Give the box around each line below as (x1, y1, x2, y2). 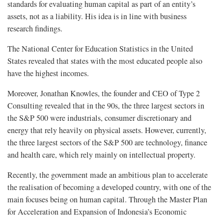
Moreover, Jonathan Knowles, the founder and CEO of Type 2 (7, 87, 200, 99)
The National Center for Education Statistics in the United (7, 43, 193, 54)
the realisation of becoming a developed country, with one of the (7, 181, 211, 192)
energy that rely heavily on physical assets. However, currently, (7, 124, 206, 136)
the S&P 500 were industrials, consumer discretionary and (7, 112, 192, 123)
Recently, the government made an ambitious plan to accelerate (7, 169, 208, 180)
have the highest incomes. (7, 67, 89, 79)
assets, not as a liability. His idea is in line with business (7, 10, 187, 22)
